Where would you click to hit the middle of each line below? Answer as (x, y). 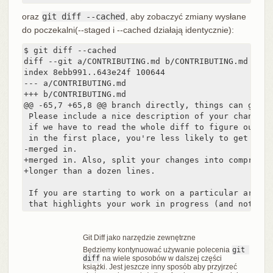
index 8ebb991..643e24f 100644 (94, 73)
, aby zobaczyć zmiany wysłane (186, 17)
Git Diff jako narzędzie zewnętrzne (139, 238)
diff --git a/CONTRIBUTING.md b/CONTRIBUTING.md (136, 62)
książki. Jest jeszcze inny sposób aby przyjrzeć (160, 267)
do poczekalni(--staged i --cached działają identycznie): (128, 30)
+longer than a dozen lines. (89, 171)
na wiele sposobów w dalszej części (161, 259)
